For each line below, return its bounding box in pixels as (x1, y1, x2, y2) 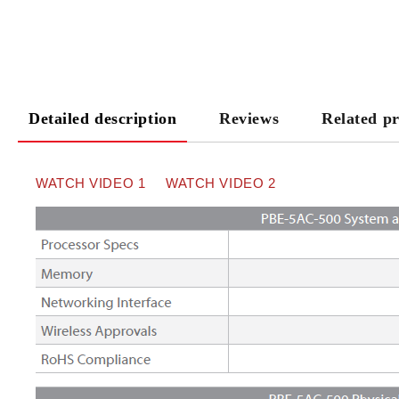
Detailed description (28, 110, 177, 127)
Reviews (219, 110, 280, 127)
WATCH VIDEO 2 (166, 175, 276, 191)
